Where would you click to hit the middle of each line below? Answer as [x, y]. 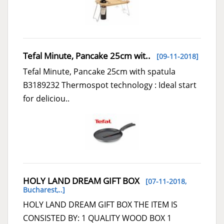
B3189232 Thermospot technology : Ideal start [110, 85]
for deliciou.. [46, 98]
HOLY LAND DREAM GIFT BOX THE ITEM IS [100, 205]
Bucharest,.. [43, 190]
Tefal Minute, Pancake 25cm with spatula [99, 71]
